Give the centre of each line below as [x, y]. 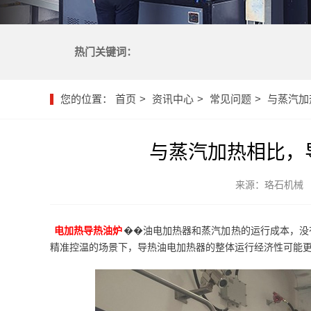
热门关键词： [106, 52]
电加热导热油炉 [89, 230]
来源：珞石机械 [269, 185]
